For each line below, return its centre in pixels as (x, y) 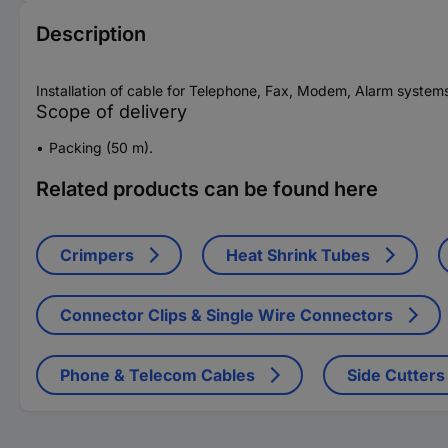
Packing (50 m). (101, 147)
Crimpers (97, 254)
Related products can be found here (207, 188)
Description (91, 33)
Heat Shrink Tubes (298, 254)
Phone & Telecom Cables (157, 374)
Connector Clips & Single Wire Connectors (226, 314)
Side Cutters (396, 374)
